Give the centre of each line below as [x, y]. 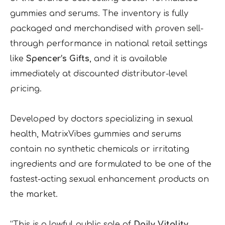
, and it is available [128, 59]
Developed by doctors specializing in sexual [101, 119]
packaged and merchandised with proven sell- [107, 29]
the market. [34, 195]
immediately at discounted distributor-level [99, 74]
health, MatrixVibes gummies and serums [96, 134]
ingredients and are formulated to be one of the [111, 164]
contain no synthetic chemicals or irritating [100, 149]
